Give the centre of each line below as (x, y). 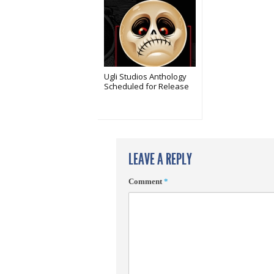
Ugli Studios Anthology (145, 76)
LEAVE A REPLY (160, 159)
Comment (146, 181)
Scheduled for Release (146, 86)
